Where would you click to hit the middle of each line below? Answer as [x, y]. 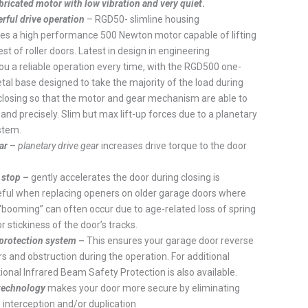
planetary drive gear [59, 145]
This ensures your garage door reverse [170, 240]
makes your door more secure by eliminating [143, 288]
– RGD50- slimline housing [142, 19]
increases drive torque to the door [173, 145]
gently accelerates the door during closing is [126, 177]
